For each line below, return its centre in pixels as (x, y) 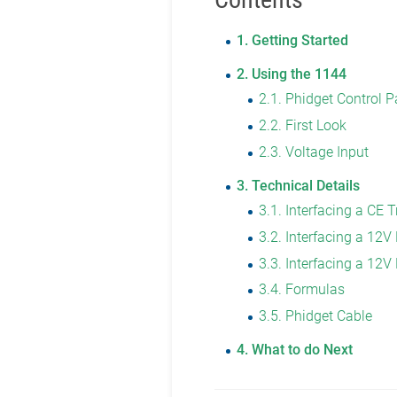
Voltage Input (327, 152)
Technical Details (306, 185)
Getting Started (300, 41)
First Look (316, 126)
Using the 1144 (300, 74)
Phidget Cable (329, 316)
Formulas (315, 290)
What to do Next (303, 349)
